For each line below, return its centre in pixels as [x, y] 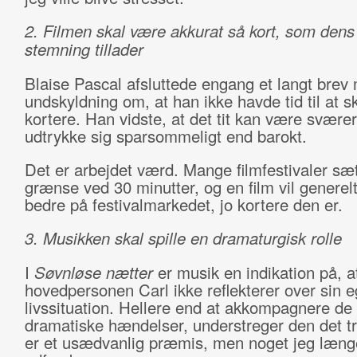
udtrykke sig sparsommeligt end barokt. [165, 136]
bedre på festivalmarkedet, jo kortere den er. [183, 204]
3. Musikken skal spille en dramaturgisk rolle [183, 238]
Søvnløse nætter [93, 272]
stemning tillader [84, 49]
